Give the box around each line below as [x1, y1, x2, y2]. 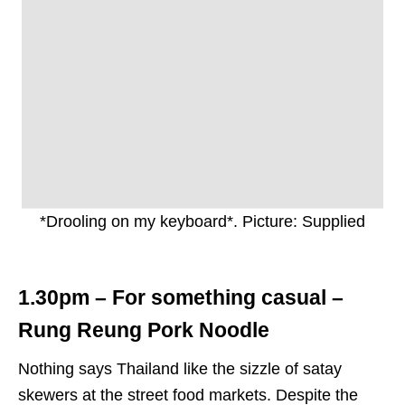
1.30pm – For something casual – [18, 287, 344, 310]
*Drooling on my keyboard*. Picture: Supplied [40, 212, 365, 231]
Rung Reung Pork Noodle [18, 319, 269, 343]
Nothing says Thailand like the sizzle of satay [18, 360, 342, 379]
